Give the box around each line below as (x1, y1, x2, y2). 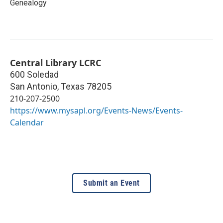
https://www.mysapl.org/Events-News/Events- (10, 105, 183, 116)
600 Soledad (10, 69, 59, 80)
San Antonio (10, 81, 57, 92)
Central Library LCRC (10, 57, 101, 69)
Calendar (10, 117, 44, 128)
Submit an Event (83, 178, 140, 188)
